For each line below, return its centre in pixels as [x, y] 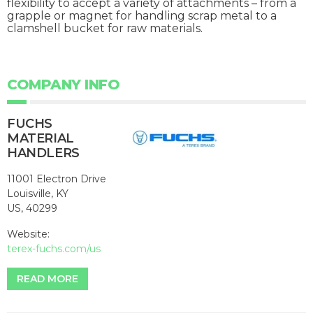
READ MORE [48, 279]
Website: [28, 234]
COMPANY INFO [63, 85]
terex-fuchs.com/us [54, 249]
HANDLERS [43, 153]
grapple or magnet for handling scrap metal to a [142, 16]
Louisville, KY [38, 194]
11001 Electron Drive [57, 179]
